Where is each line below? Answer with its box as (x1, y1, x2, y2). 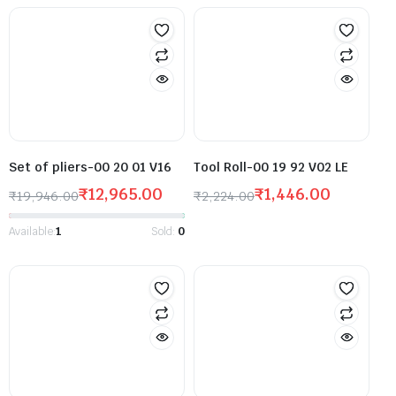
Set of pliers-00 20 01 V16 (9, 158, 171, 175)
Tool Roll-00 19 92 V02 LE (194, 158, 348, 175)
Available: (9, 224, 56, 239)
